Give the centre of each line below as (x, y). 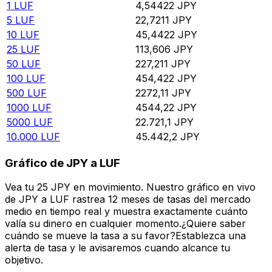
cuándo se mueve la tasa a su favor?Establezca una (125, 236)
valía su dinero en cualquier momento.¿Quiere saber (125, 224)
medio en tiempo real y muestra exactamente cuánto (126, 212)
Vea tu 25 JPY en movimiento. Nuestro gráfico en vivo (130, 187)
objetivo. (24, 260)
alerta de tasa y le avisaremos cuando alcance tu (117, 248)
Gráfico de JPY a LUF (63, 163)
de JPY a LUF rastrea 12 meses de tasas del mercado (128, 199)
